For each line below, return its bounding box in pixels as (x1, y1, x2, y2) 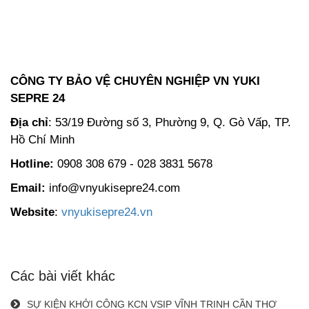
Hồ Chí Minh (10, 132, 74, 146)
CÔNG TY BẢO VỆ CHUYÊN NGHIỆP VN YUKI (10, 74, 260, 88)
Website (10, 205, 54, 219)
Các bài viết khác (10, 268, 115, 283)
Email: (10, 181, 46, 195)
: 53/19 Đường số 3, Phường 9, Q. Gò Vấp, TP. (48, 115, 291, 129)
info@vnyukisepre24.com (46, 181, 180, 195)
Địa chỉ (10, 115, 48, 129)
